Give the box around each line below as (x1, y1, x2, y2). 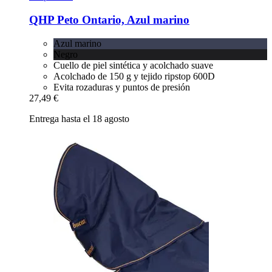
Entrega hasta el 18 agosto (29, 113, 129, 124)
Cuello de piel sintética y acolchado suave (53, 59, 213, 70)
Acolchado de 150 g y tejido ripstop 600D (53, 70, 215, 81)
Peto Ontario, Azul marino (54, 13, 189, 27)
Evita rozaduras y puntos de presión (53, 81, 190, 92)
